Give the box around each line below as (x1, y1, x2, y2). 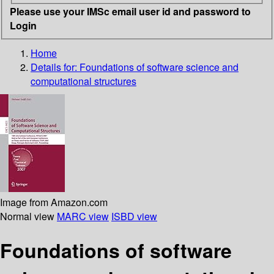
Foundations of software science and (80, 59, 239, 74)
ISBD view (111, 209, 157, 223)
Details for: (31, 59, 80, 74)
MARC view (57, 209, 109, 223)
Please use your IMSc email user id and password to (10, 4, 251, 18)
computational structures (31, 73, 136, 88)
